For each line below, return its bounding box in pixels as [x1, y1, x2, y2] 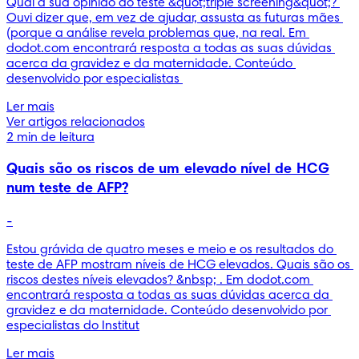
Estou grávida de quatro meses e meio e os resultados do [6, 243, 333, 256]
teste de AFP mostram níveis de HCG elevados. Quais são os [6, 258, 350, 272]
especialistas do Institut [6, 319, 139, 333]
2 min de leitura [6, 131, 95, 144]
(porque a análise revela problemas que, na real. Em [6, 26, 306, 40]
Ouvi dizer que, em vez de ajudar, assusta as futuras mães [6, 11, 340, 25]
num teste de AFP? [6, 181, 129, 196]
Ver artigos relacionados [6, 115, 145, 129]
